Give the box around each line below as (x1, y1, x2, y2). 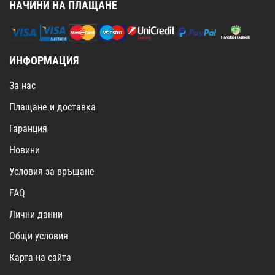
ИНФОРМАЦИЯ (9, 54, 79, 68)
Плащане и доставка (9, 101, 96, 114)
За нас (9, 80, 36, 92)
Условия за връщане (9, 166, 95, 178)
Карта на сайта (9, 252, 71, 264)
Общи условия (9, 230, 68, 242)
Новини (9, 144, 40, 157)
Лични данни (9, 209, 63, 221)
